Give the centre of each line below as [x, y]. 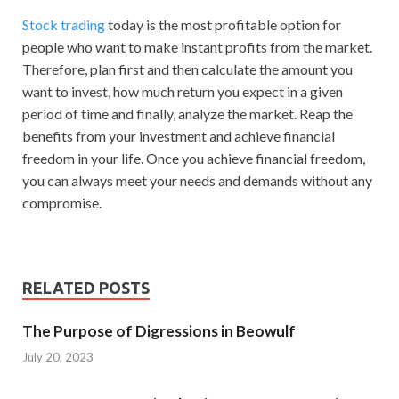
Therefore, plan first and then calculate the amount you [187, 69]
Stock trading [64, 24]
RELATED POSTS [86, 288]
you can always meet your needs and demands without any [197, 180]
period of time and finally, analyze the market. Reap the [187, 114]
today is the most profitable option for [223, 24]
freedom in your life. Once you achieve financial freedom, [194, 158]
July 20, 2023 [58, 357]
